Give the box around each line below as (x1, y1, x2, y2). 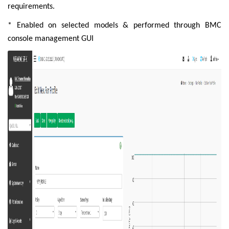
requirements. (8, 3, 55, 11)
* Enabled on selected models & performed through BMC (8, 21, 221, 30)
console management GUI (8, 34, 94, 43)
